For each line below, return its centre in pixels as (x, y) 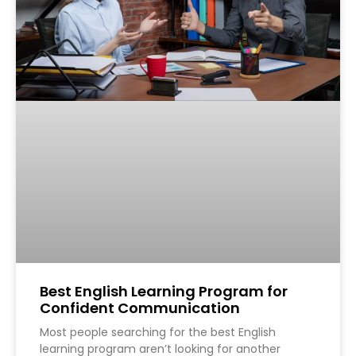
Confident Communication (140, 308)
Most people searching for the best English (158, 332)
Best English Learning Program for (164, 291)
